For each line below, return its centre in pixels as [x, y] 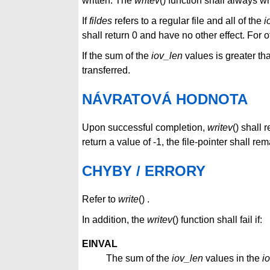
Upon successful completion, [145, 127]
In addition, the [115, 219]
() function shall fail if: [217, 219]
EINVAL [100, 243]
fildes [101, 21]
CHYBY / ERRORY [144, 171]
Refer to [100, 199]
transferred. [106, 71]
